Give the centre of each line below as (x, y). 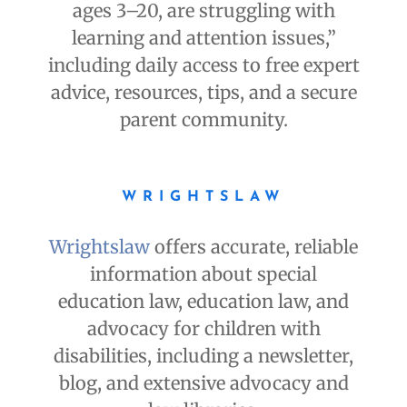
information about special (203, 274)
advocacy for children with (203, 329)
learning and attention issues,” (203, 38)
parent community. (203, 120)
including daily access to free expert (203, 65)
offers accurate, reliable (254, 247)
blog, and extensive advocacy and (203, 383)
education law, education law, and (203, 302)
